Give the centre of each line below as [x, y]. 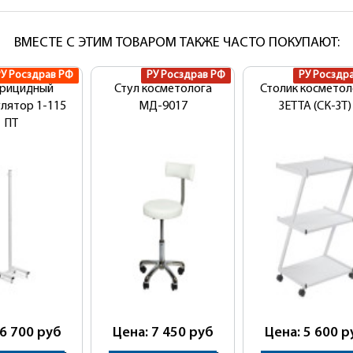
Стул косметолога [163, 89]
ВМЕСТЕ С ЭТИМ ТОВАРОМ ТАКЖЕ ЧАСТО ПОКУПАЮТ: [176, 43]
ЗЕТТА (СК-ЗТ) [315, 106]
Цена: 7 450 [150, 333]
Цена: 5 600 [303, 333]
